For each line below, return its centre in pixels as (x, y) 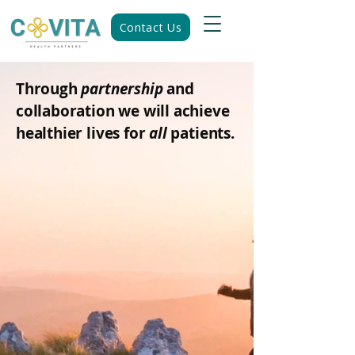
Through (49, 89)
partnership (124, 89)
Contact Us (151, 27)
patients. (202, 133)
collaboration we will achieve (123, 111)
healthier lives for (83, 133)
